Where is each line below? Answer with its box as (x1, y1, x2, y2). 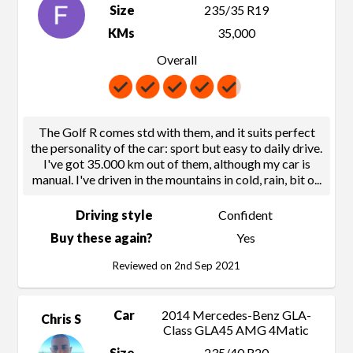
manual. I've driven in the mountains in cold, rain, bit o (32, 172, 314, 188)
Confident (218, 207, 273, 223)
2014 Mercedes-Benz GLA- (161, 307, 311, 323)
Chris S (41, 311, 82, 327)
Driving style (76, 207, 153, 223)
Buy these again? (50, 230, 153, 246)
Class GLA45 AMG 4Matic (163, 322, 309, 338)
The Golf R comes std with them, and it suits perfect (38, 124, 315, 140)
